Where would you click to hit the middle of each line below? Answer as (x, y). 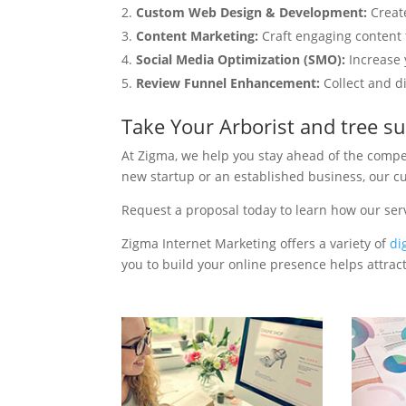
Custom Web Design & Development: (254, 12)
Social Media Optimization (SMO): (243, 59)
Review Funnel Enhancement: (228, 82)
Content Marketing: (198, 35)
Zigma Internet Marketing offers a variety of (256, 243)
